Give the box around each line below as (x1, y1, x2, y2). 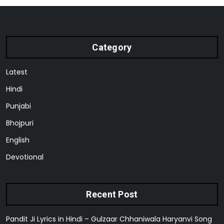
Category (92, 42, 132, 52)
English (6, 135, 29, 145)
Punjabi (6, 101, 31, 111)
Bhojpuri (6, 118, 33, 128)
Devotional (6, 152, 43, 162)
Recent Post (86, 189, 138, 199)
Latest (6, 67, 27, 77)
